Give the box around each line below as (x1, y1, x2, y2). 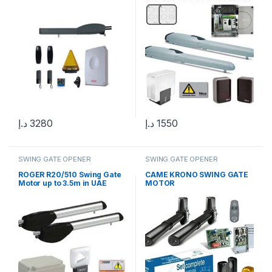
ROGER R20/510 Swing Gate (18, 169, 121, 179)
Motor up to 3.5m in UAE (18, 178, 107, 188)
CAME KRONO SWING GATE (144, 169, 249, 179)
